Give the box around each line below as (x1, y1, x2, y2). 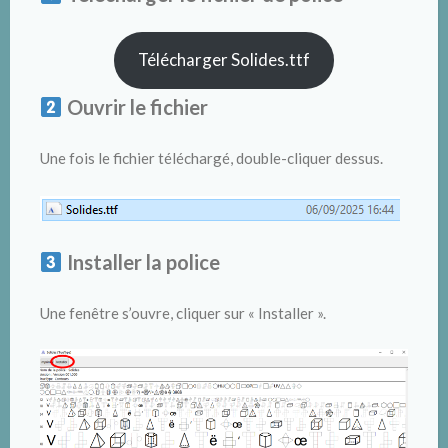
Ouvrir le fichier (62, 94, 208, 119)
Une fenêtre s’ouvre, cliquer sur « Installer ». (40, 303, 326, 322)
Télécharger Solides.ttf (138, 49, 310, 71)
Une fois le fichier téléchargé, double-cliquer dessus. (40, 148, 383, 167)
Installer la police (62, 249, 220, 274)
